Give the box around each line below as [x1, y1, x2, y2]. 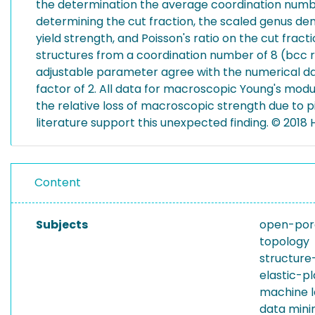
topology [259, 233, 309, 250]
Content [34, 174, 81, 191]
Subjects [36, 217, 88, 233]
